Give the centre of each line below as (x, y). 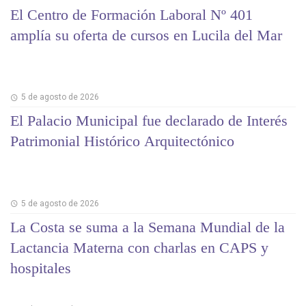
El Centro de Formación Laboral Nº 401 (131, 14)
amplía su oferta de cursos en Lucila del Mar (146, 35)
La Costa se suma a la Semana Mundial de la (148, 227)
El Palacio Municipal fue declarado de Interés (149, 121)
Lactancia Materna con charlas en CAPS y (139, 247)
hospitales (41, 268)
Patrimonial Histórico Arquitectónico (122, 141)
